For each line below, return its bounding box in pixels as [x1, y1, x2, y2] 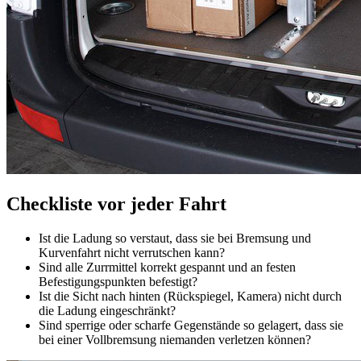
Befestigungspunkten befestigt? [39, 275, 197, 289]
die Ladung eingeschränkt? [39, 304, 176, 318]
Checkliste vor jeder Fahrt [6, 193, 226, 215]
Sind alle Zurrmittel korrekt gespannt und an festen [39, 260, 296, 275]
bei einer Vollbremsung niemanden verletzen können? [39, 333, 311, 347]
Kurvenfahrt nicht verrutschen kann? [39, 246, 225, 260]
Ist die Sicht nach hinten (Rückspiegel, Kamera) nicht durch [39, 289, 342, 304]
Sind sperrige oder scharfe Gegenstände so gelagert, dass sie [39, 318, 343, 333]
